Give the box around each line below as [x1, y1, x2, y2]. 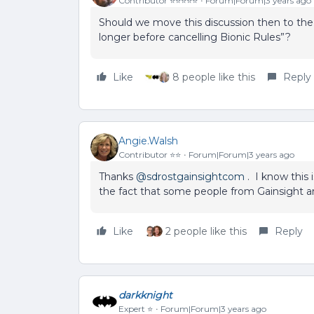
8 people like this [172, 71, 255, 83]
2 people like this [165, 225, 247, 238]
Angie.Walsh [118, 134, 178, 147]
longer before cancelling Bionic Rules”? [99, 31, 291, 43]
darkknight [118, 288, 172, 301]
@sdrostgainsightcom [136, 170, 245, 183]
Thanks [99, 170, 136, 183]
